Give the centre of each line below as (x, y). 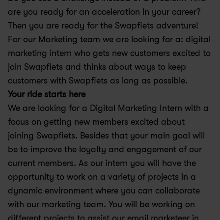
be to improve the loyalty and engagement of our (105, 149)
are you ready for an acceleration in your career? (104, 12)
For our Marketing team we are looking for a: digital (109, 39)
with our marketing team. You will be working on (101, 204)
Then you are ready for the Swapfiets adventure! (103, 26)
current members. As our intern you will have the (102, 163)
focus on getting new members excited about (96, 122)
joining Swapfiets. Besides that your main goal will (106, 136)
